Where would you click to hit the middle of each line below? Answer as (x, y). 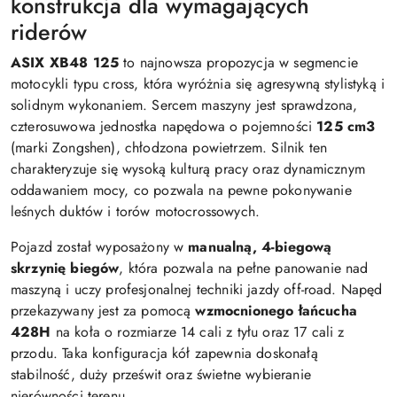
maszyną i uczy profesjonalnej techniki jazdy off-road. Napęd (197, 289)
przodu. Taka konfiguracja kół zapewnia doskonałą (164, 353)
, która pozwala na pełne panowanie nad (244, 268)
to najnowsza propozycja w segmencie (238, 62)
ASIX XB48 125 (65, 62)
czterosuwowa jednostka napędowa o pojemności (164, 126)
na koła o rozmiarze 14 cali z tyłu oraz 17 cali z (198, 332)
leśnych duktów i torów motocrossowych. (136, 211)
